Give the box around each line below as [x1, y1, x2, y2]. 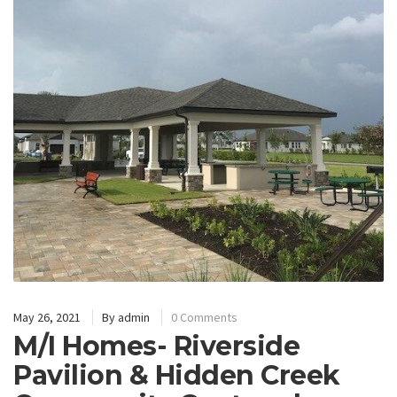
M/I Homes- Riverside [13, 330, 300, 363]
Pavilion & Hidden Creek [13, 359, 340, 393]
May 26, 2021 [13, 309, 81, 326]
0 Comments [171, 309, 237, 326]
